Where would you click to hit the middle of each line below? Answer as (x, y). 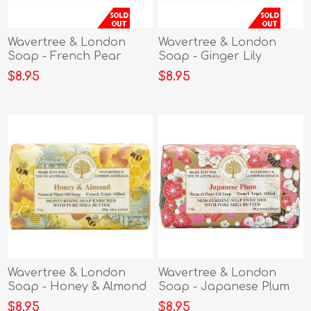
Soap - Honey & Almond (77, 287)
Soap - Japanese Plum (224, 287)
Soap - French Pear (65, 56)
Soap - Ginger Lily (210, 56)
